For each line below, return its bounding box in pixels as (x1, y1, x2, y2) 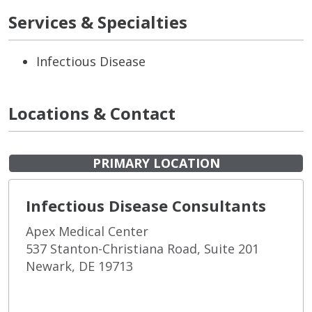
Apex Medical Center (26, 222, 148, 240)
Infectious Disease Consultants (26, 194, 266, 216)
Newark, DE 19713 (26, 257, 133, 274)
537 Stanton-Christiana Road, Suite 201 (26, 240, 259, 257)
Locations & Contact (8, 101, 175, 125)
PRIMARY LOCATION (92, 154, 220, 171)
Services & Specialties (8, 10, 187, 33)
